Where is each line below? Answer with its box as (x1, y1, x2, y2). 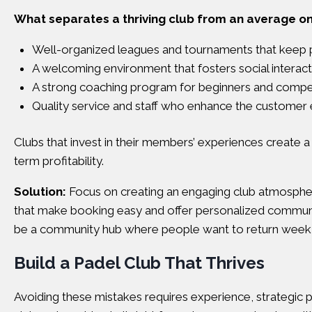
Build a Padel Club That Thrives (14, 253, 265, 273)
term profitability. (14, 154, 104, 168)
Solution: (14, 185, 66, 198)
